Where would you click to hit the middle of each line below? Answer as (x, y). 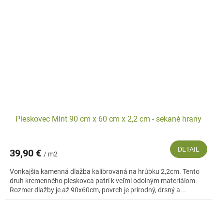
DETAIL (189, 149)
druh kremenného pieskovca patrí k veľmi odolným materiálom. (103, 181)
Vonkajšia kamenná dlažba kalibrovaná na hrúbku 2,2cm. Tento (105, 172)
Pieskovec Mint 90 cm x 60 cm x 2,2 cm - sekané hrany (108, 119)
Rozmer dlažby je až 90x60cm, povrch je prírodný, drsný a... (98, 190)
